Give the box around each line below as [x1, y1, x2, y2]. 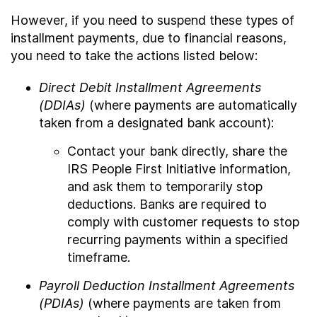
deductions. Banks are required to [67, 197, 267, 212]
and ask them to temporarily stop [67, 179, 263, 194]
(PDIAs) [39, 296, 84, 311]
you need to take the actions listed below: [11, 48, 258, 63]
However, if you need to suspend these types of [11, 13, 294, 28]
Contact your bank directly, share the [67, 144, 287, 158]
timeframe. [67, 250, 130, 265]
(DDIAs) [39, 98, 86, 113]
